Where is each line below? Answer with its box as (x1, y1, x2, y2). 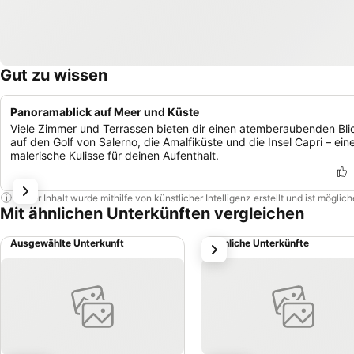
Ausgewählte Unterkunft (10, 237, 124, 249)
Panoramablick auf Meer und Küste (10, 105, 199, 119)
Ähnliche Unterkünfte (211, 237, 309, 249)
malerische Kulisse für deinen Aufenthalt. (10, 149, 219, 162)
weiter (204, 238, 241, 254)
